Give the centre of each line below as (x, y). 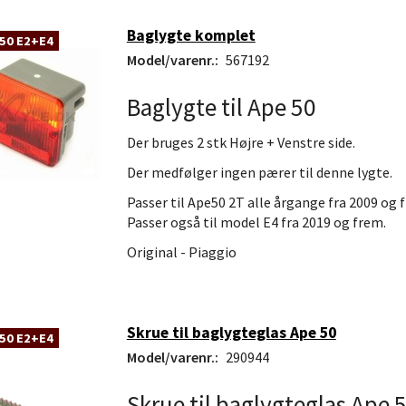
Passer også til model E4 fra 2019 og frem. (256, 222)
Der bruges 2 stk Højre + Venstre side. (241, 142)
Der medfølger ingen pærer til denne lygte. (259, 172)
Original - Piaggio (181, 251)
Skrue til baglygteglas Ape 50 (231, 333)
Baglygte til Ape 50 (221, 106)
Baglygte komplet (191, 35)
